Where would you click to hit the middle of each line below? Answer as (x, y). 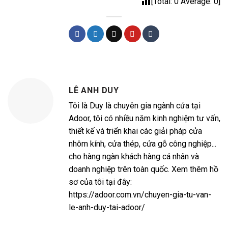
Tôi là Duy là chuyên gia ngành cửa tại (135, 105)
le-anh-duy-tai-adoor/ (107, 207)
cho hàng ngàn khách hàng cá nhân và (134, 156)
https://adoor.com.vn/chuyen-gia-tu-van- (140, 194)
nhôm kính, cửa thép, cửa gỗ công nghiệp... (142, 144)
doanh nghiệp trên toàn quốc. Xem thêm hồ (144, 169)
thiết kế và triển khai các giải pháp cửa (135, 131)
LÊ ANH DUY (94, 90)
